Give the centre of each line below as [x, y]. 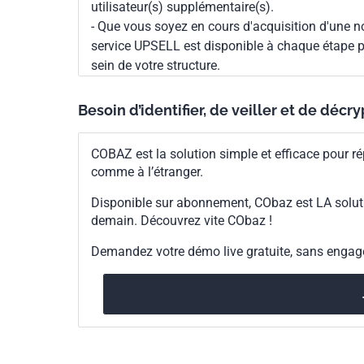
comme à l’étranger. [147, 172]
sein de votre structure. [156, 66]
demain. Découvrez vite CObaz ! [182, 221]
